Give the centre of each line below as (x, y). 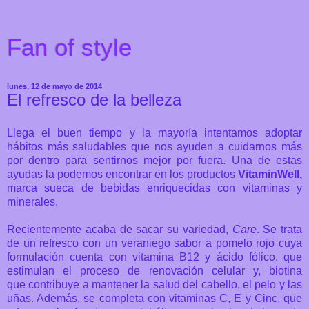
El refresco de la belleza (94, 100)
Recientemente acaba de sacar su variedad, (120, 229)
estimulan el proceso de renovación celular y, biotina (154, 270)
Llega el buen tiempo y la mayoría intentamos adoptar (154, 132)
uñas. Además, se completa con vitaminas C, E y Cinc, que (154, 298)
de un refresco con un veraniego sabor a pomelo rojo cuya (154, 243)
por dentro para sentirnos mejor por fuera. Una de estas (154, 160)
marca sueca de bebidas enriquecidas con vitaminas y (154, 188)
